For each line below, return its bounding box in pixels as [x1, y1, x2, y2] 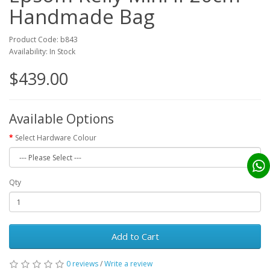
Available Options [9, 110, 114, 127]
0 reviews [66, 259, 98, 269]
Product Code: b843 [9, 34, 78, 45]
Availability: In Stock [9, 46, 75, 57]
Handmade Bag [9, 3, 154, 30]
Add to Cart [111, 230, 159, 242]
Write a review [104, 259, 152, 269]
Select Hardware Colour [15, 133, 96, 143]
